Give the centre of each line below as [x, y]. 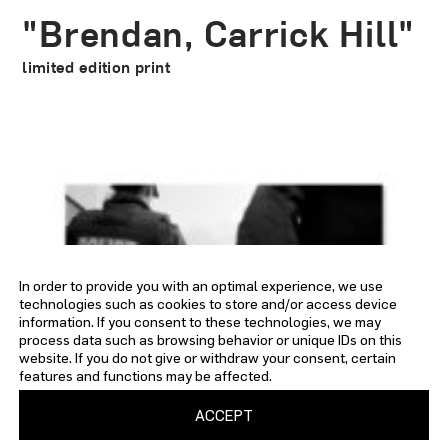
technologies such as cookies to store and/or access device [208, 303]
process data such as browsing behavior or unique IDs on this [211, 339]
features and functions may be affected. [146, 375]
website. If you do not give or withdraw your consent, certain [208, 357]
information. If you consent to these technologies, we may [200, 321]
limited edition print [96, 68]
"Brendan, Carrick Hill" [218, 37]
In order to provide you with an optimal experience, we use [201, 285]
